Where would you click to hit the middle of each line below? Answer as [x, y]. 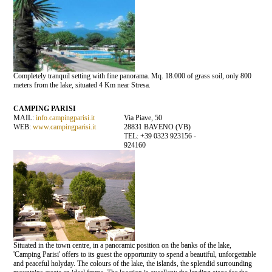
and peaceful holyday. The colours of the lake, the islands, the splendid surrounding [133, 263]
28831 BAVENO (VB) [157, 127]
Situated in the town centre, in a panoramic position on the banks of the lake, [123, 245]
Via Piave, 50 [143, 117]
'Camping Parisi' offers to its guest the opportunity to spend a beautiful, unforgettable [135, 254]
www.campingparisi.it [65, 127]
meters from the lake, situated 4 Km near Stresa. [82, 85]
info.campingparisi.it [66, 117]
